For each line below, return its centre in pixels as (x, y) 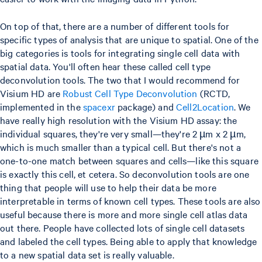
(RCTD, (213, 93)
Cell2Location (205, 107)
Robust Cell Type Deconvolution (130, 93)
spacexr (99, 107)
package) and (146, 107)
